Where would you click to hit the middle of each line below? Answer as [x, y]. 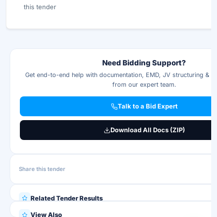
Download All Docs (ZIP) [147, 130]
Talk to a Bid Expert [147, 106]
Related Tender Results [67, 198]
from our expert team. [144, 85]
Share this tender [42, 169]
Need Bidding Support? [144, 63]
